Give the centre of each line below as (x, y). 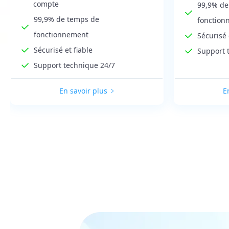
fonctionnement (61, 34)
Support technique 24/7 (74, 65)
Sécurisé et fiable (63, 50)
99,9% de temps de (66, 19)
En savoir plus (84, 91)
